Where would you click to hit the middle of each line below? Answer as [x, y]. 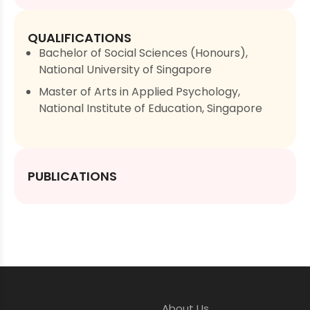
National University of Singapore [125, 70]
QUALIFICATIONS [80, 38]
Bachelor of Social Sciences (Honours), [143, 53]
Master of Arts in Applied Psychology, [139, 92]
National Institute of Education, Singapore [151, 109]
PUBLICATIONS [72, 176]
